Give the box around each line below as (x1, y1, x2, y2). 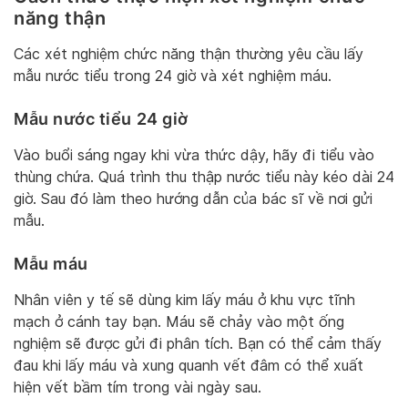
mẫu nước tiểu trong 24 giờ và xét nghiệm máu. (14, 67, 331, 86)
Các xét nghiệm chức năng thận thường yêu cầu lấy (14, 46, 363, 64)
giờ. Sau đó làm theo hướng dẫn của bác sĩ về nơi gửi (14, 190, 372, 209)
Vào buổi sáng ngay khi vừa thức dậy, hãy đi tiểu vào (14, 147, 374, 165)
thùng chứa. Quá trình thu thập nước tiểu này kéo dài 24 (14, 168, 394, 187)
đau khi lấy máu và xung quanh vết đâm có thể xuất (14, 357, 363, 375)
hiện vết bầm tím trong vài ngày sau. (14, 379, 261, 397)
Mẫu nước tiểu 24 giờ (14, 109, 189, 129)
